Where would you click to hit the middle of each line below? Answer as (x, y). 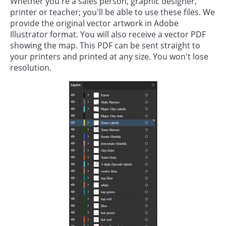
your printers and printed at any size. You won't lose (109, 57)
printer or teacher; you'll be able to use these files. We (112, 12)
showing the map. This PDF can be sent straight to (105, 46)
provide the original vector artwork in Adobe (94, 23)
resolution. (31, 68)
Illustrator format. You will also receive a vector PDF (108, 35)
